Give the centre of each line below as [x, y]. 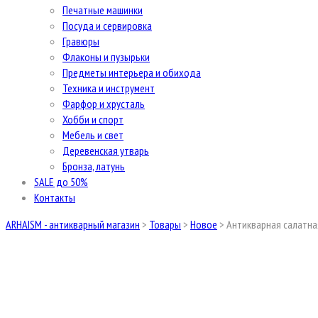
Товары [165, 224]
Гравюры [81, 41]
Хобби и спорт [93, 119]
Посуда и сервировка [107, 26]
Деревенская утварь [106, 150]
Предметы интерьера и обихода [132, 72]
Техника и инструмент [109, 88]
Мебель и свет [93, 135]
